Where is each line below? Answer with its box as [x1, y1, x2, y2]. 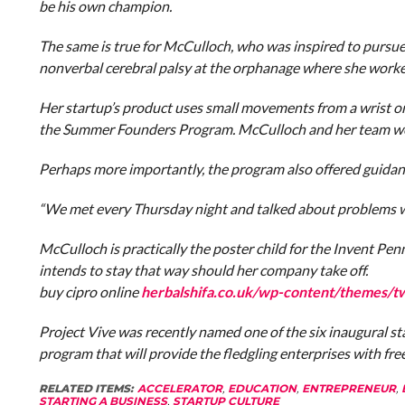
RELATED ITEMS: [38, 381, 133, 395]
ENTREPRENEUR [301, 381, 396, 395]
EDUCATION [227, 381, 297, 395]
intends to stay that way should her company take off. [38, 261, 368, 278]
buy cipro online [38, 283, 141, 300]
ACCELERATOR [137, 381, 222, 395]
